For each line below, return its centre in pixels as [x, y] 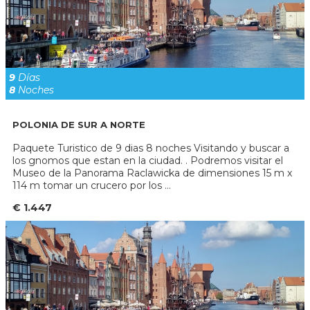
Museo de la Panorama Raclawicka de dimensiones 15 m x [152, 173]
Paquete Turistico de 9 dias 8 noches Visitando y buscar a [151, 148]
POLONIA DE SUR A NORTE [79, 124]
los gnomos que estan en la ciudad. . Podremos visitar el [148, 160]
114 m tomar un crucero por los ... [92, 185]
